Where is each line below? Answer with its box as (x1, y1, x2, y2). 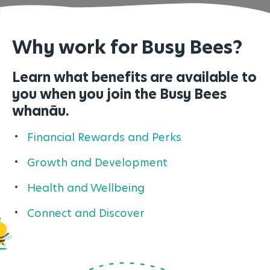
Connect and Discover (27, 206, 145, 221)
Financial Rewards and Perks (27, 130, 181, 145)
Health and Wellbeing (27, 180, 145, 195)
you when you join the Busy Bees (12, 85, 227, 104)
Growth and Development (27, 155, 168, 170)
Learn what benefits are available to (12, 68, 257, 87)
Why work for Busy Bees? (12, 34, 242, 60)
